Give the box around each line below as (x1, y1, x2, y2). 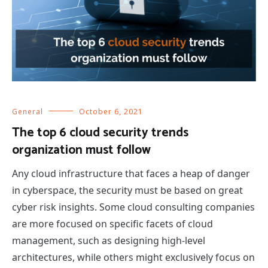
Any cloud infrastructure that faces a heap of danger (12, 166, 250, 180)
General (12, 106, 43, 117)
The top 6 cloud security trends (12, 122, 188, 143)
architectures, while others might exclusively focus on (12, 250, 255, 264)
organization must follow (12, 139, 151, 160)
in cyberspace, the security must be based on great (12, 183, 243, 197)
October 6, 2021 (79, 106, 143, 117)
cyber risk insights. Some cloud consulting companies (12, 200, 255, 214)
